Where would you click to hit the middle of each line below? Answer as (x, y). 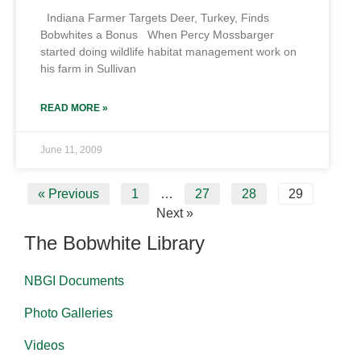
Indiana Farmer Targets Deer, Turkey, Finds (155, 18)
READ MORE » (74, 108)
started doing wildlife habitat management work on (168, 52)
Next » (174, 213)
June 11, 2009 (71, 150)
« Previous (68, 194)
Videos (44, 345)
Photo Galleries (68, 313)
